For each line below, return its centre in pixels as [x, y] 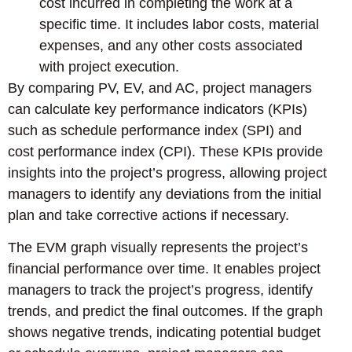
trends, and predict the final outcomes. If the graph [165, 312]
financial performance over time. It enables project [164, 269]
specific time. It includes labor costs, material [179, 24]
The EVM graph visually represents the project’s [158, 248]
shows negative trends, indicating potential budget [164, 333]
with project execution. [109, 66]
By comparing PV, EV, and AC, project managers [160, 88]
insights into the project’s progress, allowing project [167, 172]
